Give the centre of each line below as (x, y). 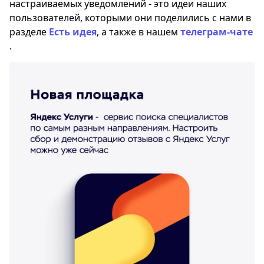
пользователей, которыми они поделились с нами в (130, 18)
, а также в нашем (138, 32)
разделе (29, 32)
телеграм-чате (217, 32)
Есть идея (73, 32)
